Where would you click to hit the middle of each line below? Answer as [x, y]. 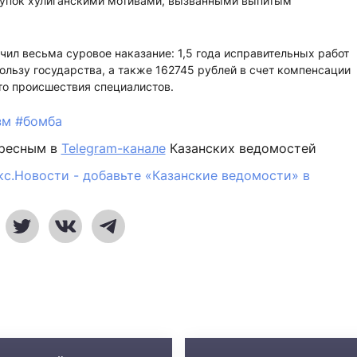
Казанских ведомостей [241, 148]
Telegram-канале [113, 148]
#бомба [38, 121]
